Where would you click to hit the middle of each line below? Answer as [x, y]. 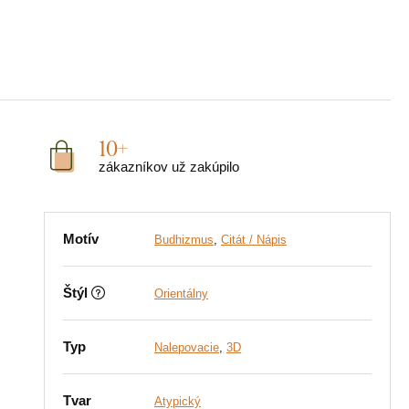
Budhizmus [184, 240]
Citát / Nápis [254, 240]
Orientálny [181, 294]
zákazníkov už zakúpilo [169, 167]
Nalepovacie [187, 347]
